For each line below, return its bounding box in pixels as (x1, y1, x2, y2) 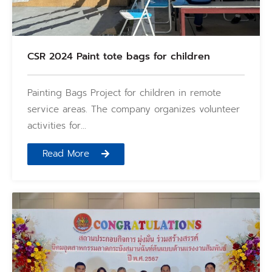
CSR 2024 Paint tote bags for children (27, 49, 210, 64)
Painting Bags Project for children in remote (27, 86, 221, 100)
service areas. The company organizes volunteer (27, 102, 240, 116)
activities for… (27, 118, 86, 132)
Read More (42, 147, 89, 161)
